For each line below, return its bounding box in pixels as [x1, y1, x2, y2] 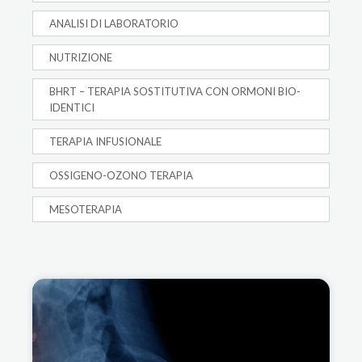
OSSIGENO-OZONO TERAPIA [49, 169, 193, 183]
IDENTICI [49, 101, 95, 115]
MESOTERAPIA [49, 203, 122, 217]
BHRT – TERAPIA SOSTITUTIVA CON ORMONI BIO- [49, 85, 301, 99]
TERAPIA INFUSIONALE [49, 135, 162, 149]
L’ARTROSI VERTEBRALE [32, 277, 213, 297]
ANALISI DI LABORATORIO [49, 17, 179, 31]
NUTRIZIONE [49, 51, 112, 65]
